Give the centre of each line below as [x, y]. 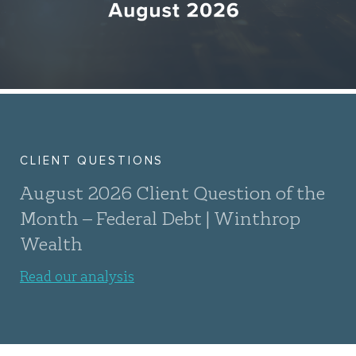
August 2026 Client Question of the [172, 192]
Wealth [51, 243]
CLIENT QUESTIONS [92, 160]
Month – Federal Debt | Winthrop [160, 217]
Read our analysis [77, 275]
